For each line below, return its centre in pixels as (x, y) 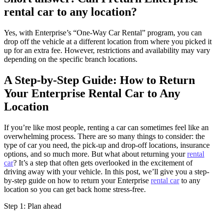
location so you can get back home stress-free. (75, 189)
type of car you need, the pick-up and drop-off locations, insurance (107, 145)
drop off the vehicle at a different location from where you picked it (108, 41)
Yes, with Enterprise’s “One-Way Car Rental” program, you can (103, 33)
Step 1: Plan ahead (33, 206)
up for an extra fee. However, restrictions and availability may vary (107, 50)
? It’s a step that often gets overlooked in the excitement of (103, 163)
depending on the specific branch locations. (71, 59)
